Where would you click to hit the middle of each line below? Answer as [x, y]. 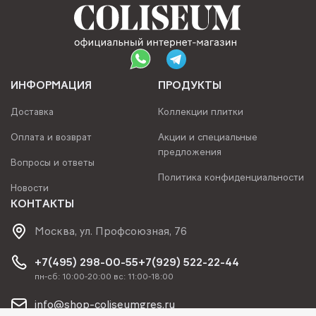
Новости [30, 188]
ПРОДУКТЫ [190, 85]
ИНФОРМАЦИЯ [51, 85]
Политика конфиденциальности [231, 177]
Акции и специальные [208, 137]
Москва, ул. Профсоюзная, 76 [111, 231]
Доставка [32, 112]
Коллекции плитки [201, 112]
